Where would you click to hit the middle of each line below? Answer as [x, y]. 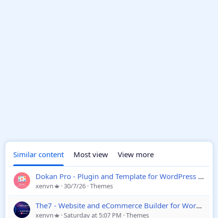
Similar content [38, 154]
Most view [91, 154]
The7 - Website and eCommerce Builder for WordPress [199, 206]
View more [136, 154]
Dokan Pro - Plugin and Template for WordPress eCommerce [201, 176]
